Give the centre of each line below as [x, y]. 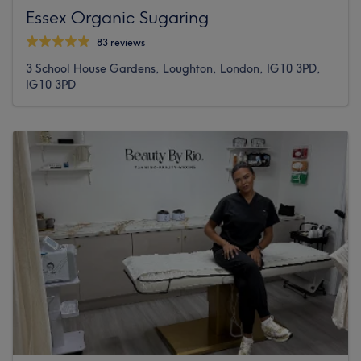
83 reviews [121, 42]
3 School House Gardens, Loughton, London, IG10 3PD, [173, 69]
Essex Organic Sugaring [117, 17]
